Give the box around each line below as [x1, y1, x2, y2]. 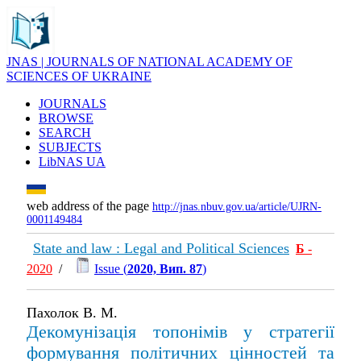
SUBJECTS [39, 140, 102, 154]
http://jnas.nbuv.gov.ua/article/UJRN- [152, 201, 322, 213]
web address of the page [27, 199, 152, 213]
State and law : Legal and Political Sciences [33, 240, 289, 256]
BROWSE [39, 111, 93, 125]
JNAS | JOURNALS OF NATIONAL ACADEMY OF [6, 55, 293, 68]
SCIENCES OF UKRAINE [6, 69, 151, 83]
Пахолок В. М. [27, 305, 118, 321]
